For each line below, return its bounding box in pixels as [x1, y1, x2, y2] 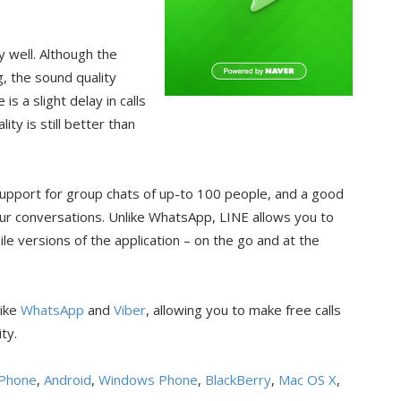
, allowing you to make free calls [146, 301, 341, 319]
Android [44, 371, 91, 388]
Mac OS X [278, 371, 337, 388]
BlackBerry [205, 371, 271, 388]
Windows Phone [98, 371, 198, 388]
